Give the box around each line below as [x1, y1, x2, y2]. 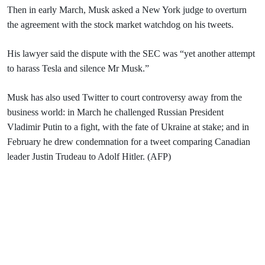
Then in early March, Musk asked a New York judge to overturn [7, 5, 247, 15]
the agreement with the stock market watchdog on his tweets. [7, 20, 234, 30]
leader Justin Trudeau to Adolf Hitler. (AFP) [7, 151, 171, 162]
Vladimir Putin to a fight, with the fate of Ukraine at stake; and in [7, 122, 249, 132]
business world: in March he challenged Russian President [7, 107, 224, 118]
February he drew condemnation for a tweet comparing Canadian [7, 137, 250, 147]
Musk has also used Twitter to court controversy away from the [7, 92, 242, 103]
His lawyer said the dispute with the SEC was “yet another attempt [7, 49, 255, 59]
